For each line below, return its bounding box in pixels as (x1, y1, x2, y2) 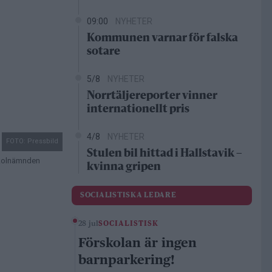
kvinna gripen (87, 161, 161, 173)
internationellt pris (87, 104, 189, 115)
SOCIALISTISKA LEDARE (80, 192, 177, 200)
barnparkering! (78, 252, 175, 268)
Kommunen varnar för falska (87, 33, 238, 44)
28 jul (78, 219, 99, 228)
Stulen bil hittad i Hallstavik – (87, 148, 242, 160)
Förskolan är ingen (78, 235, 197, 251)
